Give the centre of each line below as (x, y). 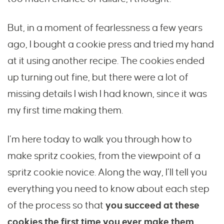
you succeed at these (152, 205)
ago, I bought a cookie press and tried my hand (111, 44)
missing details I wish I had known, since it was (107, 94)
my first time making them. (65, 110)
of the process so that (56, 205)
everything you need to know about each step (108, 189)
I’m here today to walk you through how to (100, 139)
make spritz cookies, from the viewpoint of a (104, 156)
